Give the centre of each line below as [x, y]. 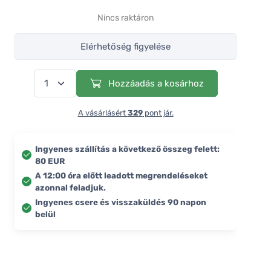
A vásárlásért [103, 113]
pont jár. [158, 113]
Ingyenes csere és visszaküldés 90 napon [121, 202]
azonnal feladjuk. [70, 187]
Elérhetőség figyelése [126, 46]
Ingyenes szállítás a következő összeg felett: [127, 149]
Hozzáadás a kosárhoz [155, 83]
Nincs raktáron [126, 18]
